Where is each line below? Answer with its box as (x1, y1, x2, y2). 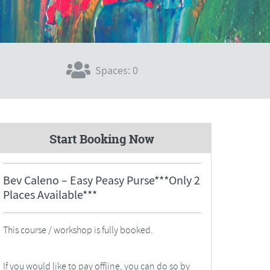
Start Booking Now (49, 131, 155, 148)
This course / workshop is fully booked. (2, 224, 153, 236)
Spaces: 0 (95, 64, 138, 78)
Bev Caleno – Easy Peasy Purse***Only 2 (2, 172, 200, 188)
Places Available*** (2, 187, 97, 202)
